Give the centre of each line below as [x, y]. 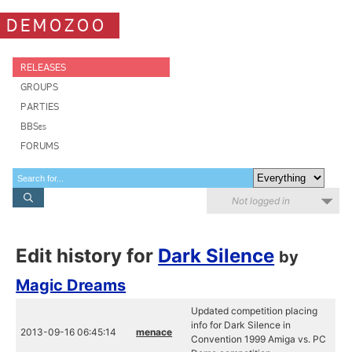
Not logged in [261, 201]
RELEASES [43, 67]
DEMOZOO [57, 25]
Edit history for [87, 256]
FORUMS [40, 146]
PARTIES [40, 106]
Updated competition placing [255, 311]
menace [154, 332]
